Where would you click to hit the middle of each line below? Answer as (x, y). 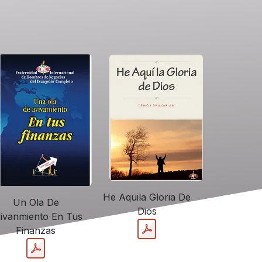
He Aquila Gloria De (147, 197)
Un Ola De (36, 202)
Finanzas (36, 230)
